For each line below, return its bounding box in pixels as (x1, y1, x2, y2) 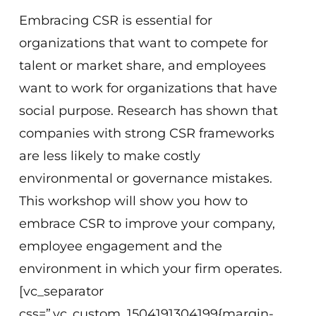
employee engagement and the (19, 238, 223, 254)
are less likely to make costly (19, 148, 201, 164)
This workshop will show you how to (19, 193, 248, 209)
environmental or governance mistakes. (19, 171, 273, 186)
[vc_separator (18, 284, 104, 299)
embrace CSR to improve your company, (19, 216, 276, 231)
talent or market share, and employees (19, 58, 267, 73)
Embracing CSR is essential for (19, 13, 213, 28)
